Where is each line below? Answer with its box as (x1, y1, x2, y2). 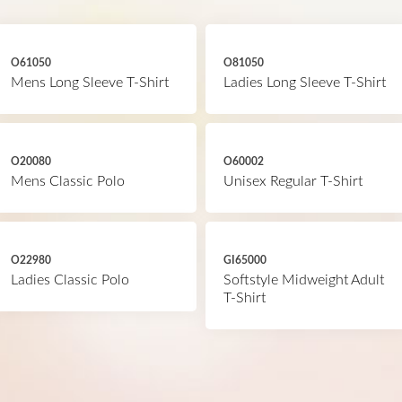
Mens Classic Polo (10, 174, 125, 188)
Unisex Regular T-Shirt (223, 174, 363, 188)
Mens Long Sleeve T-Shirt (10, 75, 169, 90)
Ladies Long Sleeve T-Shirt (223, 75, 386, 90)
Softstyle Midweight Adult (223, 273, 384, 287)
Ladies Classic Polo (10, 273, 129, 287)
